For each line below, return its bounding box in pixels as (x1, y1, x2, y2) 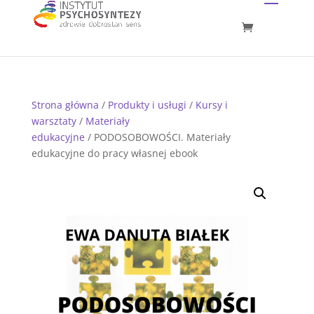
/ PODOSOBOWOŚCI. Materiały (84, 130, 231, 144)
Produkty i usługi (107, 98, 186, 111)
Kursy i (195, 98, 228, 111)
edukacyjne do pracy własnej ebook (31, 146, 198, 160)
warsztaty (31, 114, 76, 128)
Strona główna (31, 98, 99, 111)
